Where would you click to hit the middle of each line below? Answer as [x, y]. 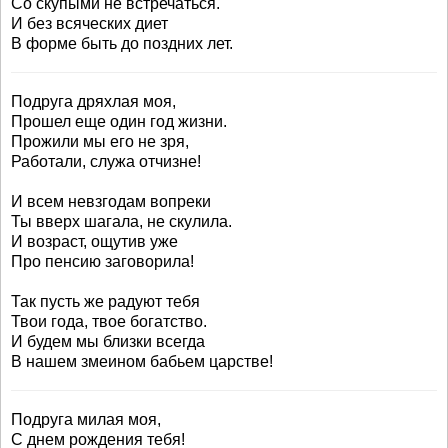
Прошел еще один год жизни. [119, 121]
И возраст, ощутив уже [94, 241]
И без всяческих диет [89, 23]
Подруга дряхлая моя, [93, 101]
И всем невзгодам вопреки [111, 201]
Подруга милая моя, [86, 419]
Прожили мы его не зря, [100, 141]
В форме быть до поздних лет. [122, 43]
